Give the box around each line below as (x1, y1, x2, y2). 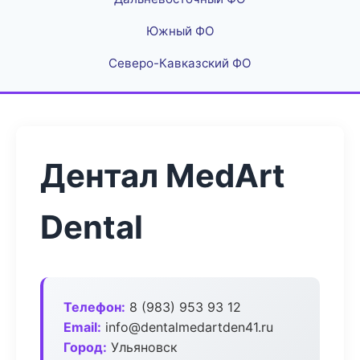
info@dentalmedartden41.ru (101, 319, 273, 335)
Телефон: (63, 299, 125, 315)
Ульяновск (107, 339, 178, 355)
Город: (63, 339, 107, 355)
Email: (63, 319, 101, 335)
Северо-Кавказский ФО (108, 55, 252, 71)
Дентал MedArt (40, 156, 285, 195)
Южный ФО (145, 23, 215, 39)
